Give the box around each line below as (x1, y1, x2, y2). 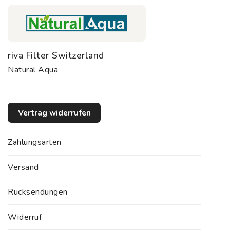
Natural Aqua (8, 64, 58, 75)
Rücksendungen (8, 186, 68, 198)
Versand (8, 161, 39, 173)
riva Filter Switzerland (8, 49, 104, 62)
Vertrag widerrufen (17, 107, 91, 118)
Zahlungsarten (8, 137, 62, 148)
